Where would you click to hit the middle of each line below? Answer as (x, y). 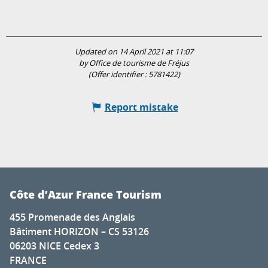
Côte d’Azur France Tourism (86, 195)
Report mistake (141, 107)
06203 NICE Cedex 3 (54, 246)
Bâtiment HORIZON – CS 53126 (79, 232)
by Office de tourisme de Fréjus (134, 63)
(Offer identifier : (118, 75)
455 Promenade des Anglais (72, 217)
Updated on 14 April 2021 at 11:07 (134, 52)
